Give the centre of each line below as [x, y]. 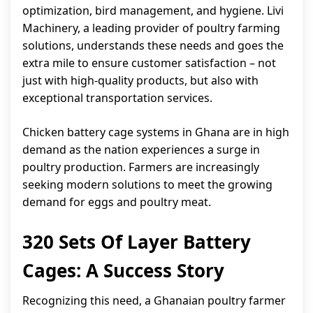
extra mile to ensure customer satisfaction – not [149, 63]
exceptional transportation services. [117, 98]
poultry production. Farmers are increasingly [141, 167]
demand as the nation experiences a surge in [141, 150]
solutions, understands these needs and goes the [153, 45]
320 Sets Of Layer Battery [137, 242]
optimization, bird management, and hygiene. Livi [153, 10]
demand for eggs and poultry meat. [117, 202]
